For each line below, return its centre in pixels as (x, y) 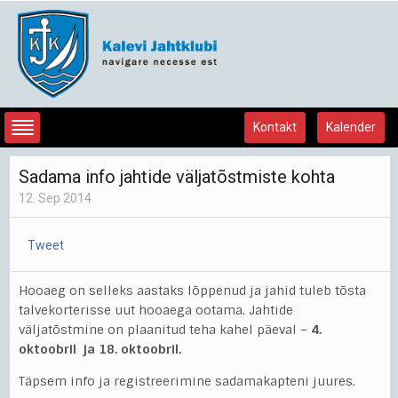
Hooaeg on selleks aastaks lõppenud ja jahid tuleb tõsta (192, 290)
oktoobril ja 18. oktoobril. (102, 349)
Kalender (351, 127)
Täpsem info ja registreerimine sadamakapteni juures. (187, 381)
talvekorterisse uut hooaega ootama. (134, 310)
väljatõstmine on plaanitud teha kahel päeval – (165, 329)
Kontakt (275, 127)
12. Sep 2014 (55, 198)
